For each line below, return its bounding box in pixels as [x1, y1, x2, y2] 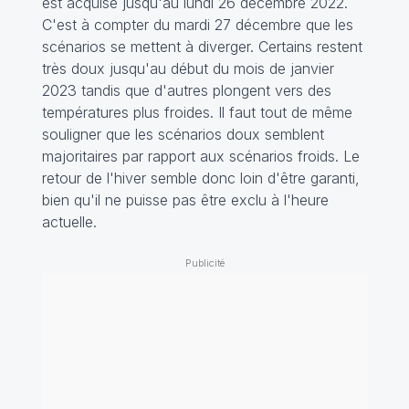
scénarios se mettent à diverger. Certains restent [41, 37, 362, 56]
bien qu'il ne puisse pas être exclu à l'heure [41, 190, 329, 209]
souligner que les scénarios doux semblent [41, 124, 324, 143]
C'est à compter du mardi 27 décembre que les [41, 15, 353, 34]
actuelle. [41, 212, 97, 231]
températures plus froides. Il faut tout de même [41, 102, 352, 121]
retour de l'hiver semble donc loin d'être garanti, [41, 168, 360, 187]
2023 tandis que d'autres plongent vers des [41, 80, 331, 100]
